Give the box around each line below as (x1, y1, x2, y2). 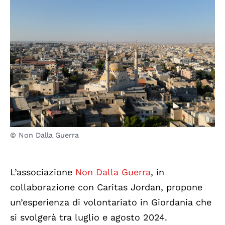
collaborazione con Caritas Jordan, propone (10, 182, 202, 193)
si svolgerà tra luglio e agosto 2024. (10, 212, 167, 223)
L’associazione (10, 167, 75, 178)
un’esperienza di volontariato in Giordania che (10, 197, 211, 208)
